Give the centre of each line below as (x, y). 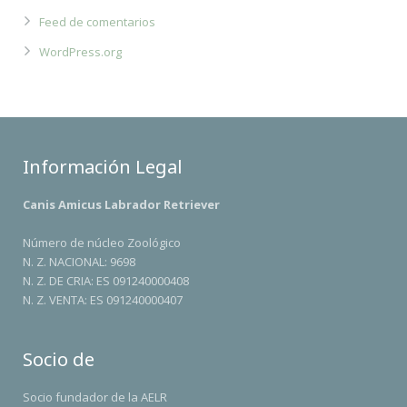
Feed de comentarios (97, 22)
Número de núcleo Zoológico (102, 243)
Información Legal (103, 167)
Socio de (59, 359)
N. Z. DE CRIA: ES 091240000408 (106, 281)
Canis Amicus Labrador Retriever (121, 204)
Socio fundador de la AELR (95, 397)
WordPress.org (80, 52)
